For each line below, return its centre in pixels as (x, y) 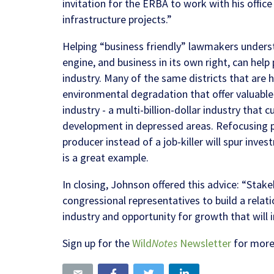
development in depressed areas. (139, 126)
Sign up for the (97, 243)
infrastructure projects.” (117, 20)
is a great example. (106, 158)
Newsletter (204, 243)
